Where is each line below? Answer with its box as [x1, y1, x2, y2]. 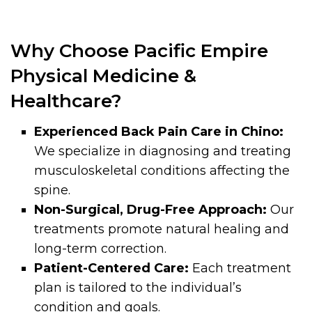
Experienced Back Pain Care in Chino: [34, 123, 284, 139]
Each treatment [189, 260, 292, 276]
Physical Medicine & [10, 64, 196, 87]
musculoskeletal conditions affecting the [34, 162, 290, 178]
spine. [34, 182, 71, 198]
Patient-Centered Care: [34, 260, 189, 276]
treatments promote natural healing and [34, 221, 290, 237]
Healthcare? [10, 89, 122, 112]
